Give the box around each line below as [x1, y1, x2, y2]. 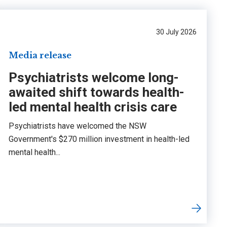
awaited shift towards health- [8, 84, 184, 100]
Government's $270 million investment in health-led [8, 134, 190, 144]
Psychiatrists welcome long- [8, 69, 179, 85]
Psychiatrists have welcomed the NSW [8, 121, 146, 131]
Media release [8, 50, 71, 60]
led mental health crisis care [8, 99, 177, 115]
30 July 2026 [156, 27, 197, 36]
